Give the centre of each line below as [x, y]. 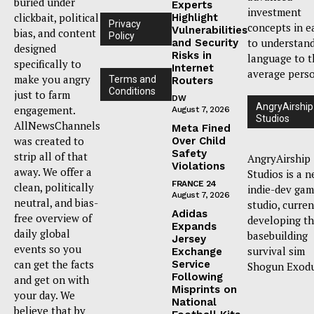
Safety [189, 154]
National [194, 302]
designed [35, 49]
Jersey [189, 239]
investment [274, 12]
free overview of [53, 218]
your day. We [45, 295]
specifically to [48, 64]
